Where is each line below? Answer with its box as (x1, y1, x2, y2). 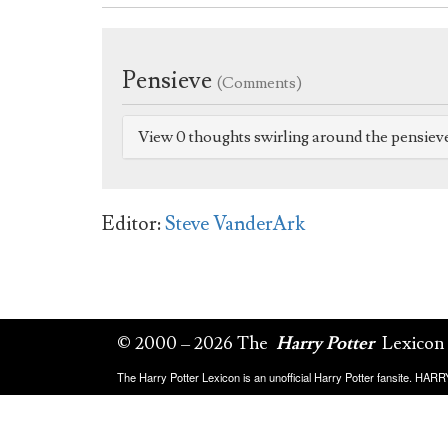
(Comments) (217, 73, 302, 94)
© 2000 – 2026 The (117, 331, 272, 355)
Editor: (102, 211, 161, 238)
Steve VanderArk (165, 211, 305, 238)
